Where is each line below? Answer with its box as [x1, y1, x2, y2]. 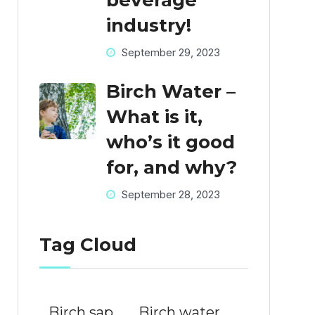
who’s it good [105, 131, 235, 154]
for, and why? [105, 156, 237, 179]
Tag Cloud [39, 233, 136, 257]
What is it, [105, 105, 202, 129]
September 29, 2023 [118, 46, 220, 60]
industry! [105, 14, 191, 37]
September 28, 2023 [118, 188, 220, 202]
